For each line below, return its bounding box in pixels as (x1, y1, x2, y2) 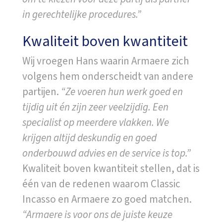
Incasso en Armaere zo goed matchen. (22, 191, 192, 207)
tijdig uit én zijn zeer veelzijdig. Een (22, 99, 168, 114)
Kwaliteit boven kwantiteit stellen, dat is (22, 161, 200, 176)
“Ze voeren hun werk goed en (60, 84, 183, 99)
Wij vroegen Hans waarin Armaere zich (22, 53, 189, 68)
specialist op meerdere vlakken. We (22, 114, 169, 130)
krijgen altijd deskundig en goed (22, 130, 157, 145)
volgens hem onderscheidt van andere (22, 68, 193, 84)
